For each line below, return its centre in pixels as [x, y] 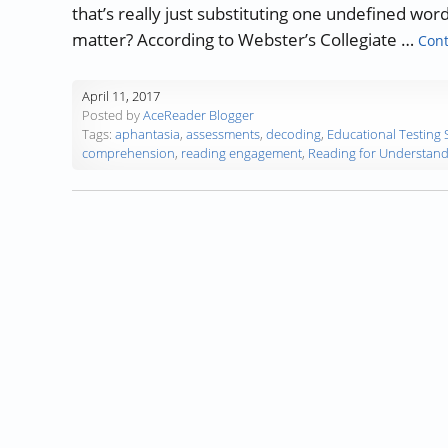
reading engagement [241, 153]
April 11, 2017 [121, 96]
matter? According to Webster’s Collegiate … [245, 39]
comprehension [128, 153]
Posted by [112, 115]
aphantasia [147, 134]
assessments [223, 134]
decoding [293, 134]
